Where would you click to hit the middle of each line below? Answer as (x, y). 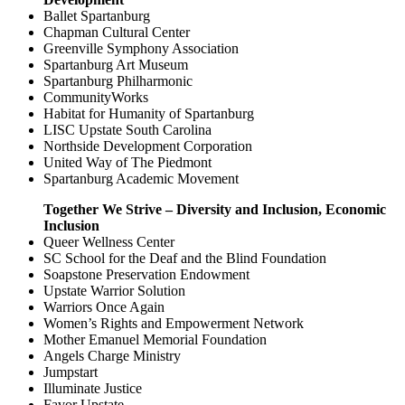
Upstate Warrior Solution (114, 290)
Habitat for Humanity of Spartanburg (149, 113)
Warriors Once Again (104, 306)
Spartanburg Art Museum (116, 64)
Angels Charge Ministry (112, 355)
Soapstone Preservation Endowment (146, 274)
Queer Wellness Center (109, 241)
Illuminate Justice (93, 388)
